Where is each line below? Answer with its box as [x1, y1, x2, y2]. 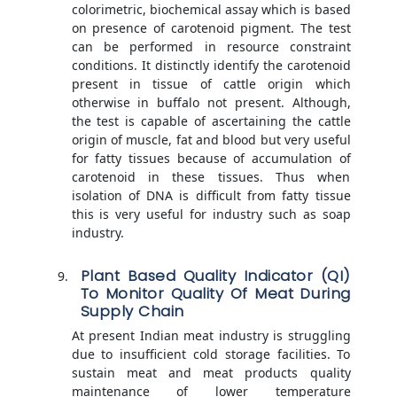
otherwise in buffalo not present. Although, [71, 94, 351, 112]
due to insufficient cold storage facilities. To [71, 346, 351, 363]
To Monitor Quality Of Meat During [80, 283, 351, 305]
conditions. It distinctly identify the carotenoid [71, 57, 351, 74]
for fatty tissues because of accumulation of [71, 150, 351, 167]
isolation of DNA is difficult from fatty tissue [71, 187, 351, 205]
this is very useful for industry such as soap [71, 206, 351, 223]
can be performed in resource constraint [71, 38, 351, 56]
